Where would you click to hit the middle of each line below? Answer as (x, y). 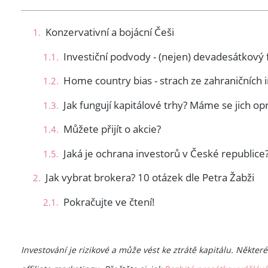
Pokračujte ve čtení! (109, 202)
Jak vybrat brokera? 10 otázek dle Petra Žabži (150, 178)
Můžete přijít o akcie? (112, 129)
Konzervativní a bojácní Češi (110, 32)
